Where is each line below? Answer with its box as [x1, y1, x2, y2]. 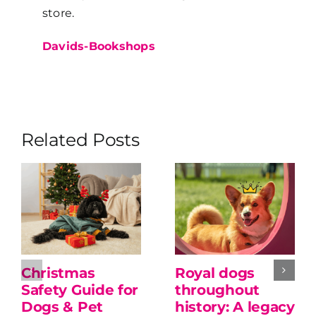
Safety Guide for [20, 281, 139, 298]
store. [42, 6, 75, 20]
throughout [174, 281, 260, 298]
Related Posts [20, 128, 140, 150]
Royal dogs [174, 264, 255, 281]
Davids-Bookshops [42, 39, 155, 53]
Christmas [20, 264, 95, 281]
